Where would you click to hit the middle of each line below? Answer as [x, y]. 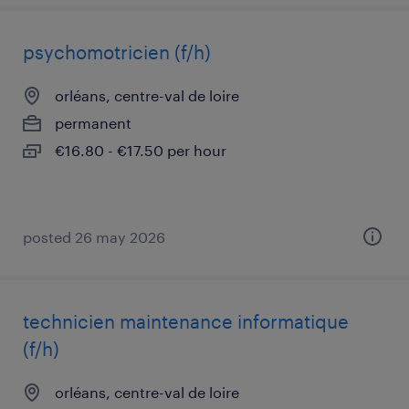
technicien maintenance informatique [186, 321]
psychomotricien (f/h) [117, 52]
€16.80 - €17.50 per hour [141, 150]
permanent [93, 123]
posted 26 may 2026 [94, 237]
